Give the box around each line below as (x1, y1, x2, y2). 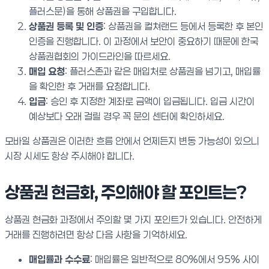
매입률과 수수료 (29, 253, 90, 265)
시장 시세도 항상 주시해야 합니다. (5, 150, 134, 162)
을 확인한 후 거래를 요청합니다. (29, 80, 150, 92)
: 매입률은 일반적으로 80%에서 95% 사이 (90, 253, 259, 265)
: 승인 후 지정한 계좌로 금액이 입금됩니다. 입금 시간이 (46, 95, 255, 107)
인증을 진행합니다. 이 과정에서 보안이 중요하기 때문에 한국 (29, 35, 258, 47)
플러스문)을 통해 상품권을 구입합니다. (29, 5, 177, 17)
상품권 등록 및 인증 (29, 20, 103, 32)
